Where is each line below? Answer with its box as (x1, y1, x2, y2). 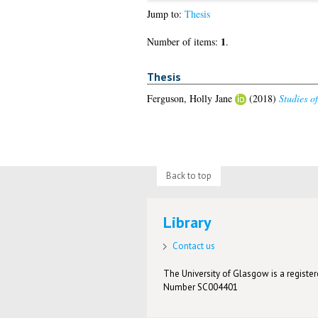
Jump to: (146, 7, 185, 21)
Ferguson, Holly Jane (146, 91, 232, 105)
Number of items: (146, 35, 221, 49)
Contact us (172, 239, 216, 252)
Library (163, 212, 212, 233)
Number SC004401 (163, 280, 238, 293)
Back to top (165, 169, 212, 182)
